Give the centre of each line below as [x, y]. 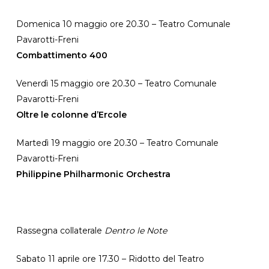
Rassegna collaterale [60, 231]
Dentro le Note [135, 231]
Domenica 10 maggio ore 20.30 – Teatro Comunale [123, 24]
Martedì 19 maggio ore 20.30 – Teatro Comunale [117, 143]
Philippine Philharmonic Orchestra [93, 174]
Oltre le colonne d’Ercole [71, 115]
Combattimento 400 [62, 55]
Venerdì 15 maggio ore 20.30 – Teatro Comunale [116, 83]
